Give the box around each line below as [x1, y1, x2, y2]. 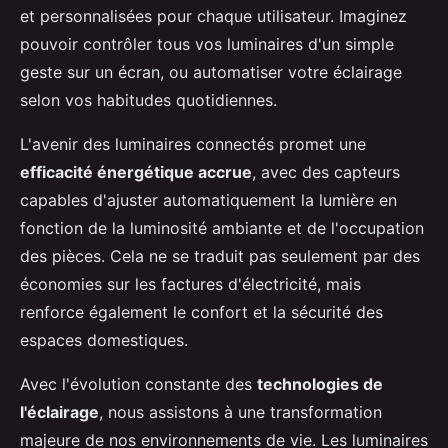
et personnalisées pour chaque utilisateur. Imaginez [20, 6, 407, 27]
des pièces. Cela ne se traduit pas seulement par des [20, 246, 420, 267]
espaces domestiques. [20, 330, 188, 351]
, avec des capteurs [252, 162, 400, 183]
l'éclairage [20, 402, 99, 423]
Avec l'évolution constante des [20, 374, 257, 395]
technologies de [257, 374, 383, 395]
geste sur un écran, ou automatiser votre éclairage [20, 62, 402, 83]
